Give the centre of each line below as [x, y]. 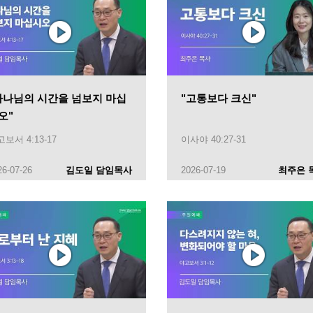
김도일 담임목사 [99, 170]
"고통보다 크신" [219, 98]
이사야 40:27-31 [213, 139]
